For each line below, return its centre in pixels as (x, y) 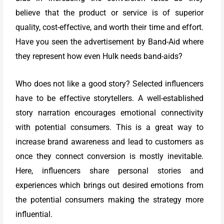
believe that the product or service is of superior (109, 13)
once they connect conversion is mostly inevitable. (109, 156)
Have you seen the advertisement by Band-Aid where (109, 42)
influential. (34, 214)
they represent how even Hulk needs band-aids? (99, 56)
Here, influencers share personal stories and (109, 170)
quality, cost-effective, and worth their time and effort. (109, 27)
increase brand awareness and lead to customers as (109, 141)
